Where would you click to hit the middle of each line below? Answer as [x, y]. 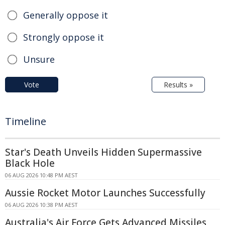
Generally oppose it [66, 15]
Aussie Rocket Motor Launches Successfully [105, 193]
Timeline [26, 122]
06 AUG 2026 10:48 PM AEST [41, 175]
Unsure [39, 60]
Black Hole [30, 163]
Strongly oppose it [64, 37]
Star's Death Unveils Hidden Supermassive [103, 152]
